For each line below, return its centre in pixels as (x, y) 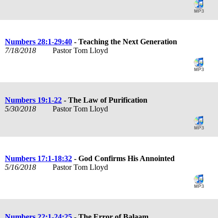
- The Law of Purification (105, 100)
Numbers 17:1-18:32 (38, 158)
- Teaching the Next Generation (125, 41)
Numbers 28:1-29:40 (38, 41)
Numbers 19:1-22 (33, 100)
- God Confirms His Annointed (123, 158)
